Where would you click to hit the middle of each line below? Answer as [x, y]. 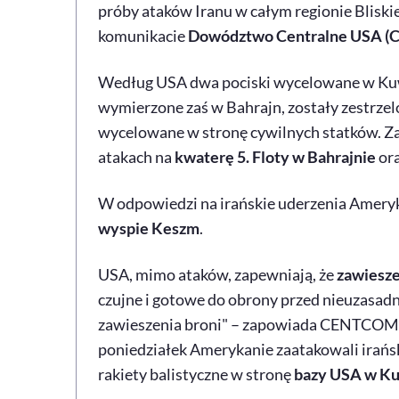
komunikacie [142, 35]
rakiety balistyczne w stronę [195, 374]
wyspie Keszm [148, 228]
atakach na [136, 156]
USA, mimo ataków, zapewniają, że [217, 274]
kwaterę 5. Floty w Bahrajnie [275, 156]
